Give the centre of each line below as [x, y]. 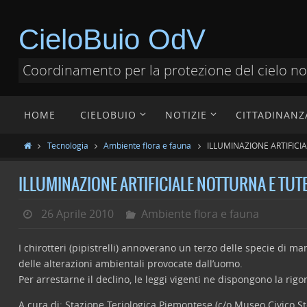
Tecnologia [67, 145]
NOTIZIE [186, 115]
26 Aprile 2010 [77, 214]
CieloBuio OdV [112, 39]
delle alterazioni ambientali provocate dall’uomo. [131, 263]
